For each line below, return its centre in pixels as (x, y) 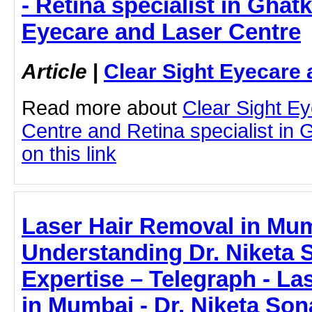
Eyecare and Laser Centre (161, 32)
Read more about (102, 108)
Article (54, 71)
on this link (69, 154)
